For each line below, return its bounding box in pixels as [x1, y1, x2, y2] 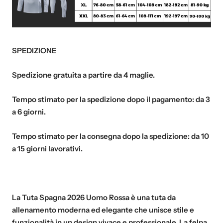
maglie [128, 70, 153, 80]
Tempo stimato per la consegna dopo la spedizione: [12, 131, 191, 141]
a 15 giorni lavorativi [12, 143, 81, 153]
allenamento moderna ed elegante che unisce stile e [12, 205, 194, 215]
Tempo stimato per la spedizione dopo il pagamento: [12, 94, 196, 104]
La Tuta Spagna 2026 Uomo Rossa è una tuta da [12, 192, 176, 202]
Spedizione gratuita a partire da [12, 70, 123, 80]
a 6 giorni [12, 107, 44, 116]
